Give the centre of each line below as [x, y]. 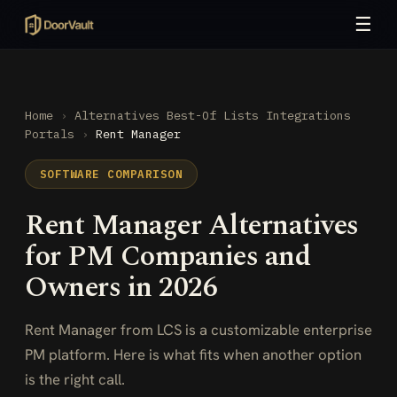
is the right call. [75, 379]
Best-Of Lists [213, 115]
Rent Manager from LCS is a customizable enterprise [198, 330]
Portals [50, 134]
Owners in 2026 [121, 288]
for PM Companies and [168, 257]
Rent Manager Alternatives [192, 226]
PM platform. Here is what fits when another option [193, 354]
